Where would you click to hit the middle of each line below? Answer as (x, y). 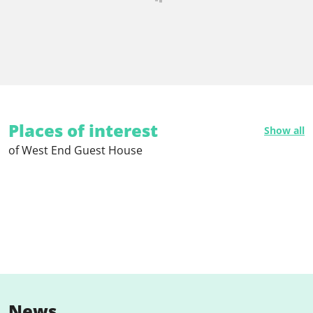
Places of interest (83, 130)
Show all (284, 130)
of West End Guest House (75, 150)
